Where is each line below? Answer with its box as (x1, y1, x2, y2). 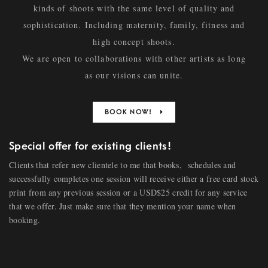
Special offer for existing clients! (9, 141, 171, 152)
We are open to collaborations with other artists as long (22, 53, 246, 64)
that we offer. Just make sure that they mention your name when (9, 200, 236, 212)
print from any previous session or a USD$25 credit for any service (9, 187, 248, 198)
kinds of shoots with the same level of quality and (33, 2, 235, 14)
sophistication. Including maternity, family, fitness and (23, 19, 245, 31)
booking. (9, 214, 41, 226)
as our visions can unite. (85, 69, 183, 81)
